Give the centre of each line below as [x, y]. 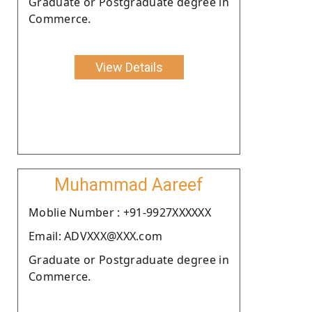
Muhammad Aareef [129, 185]
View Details [129, 67]
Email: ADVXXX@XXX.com [96, 236]
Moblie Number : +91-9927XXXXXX [120, 212]
